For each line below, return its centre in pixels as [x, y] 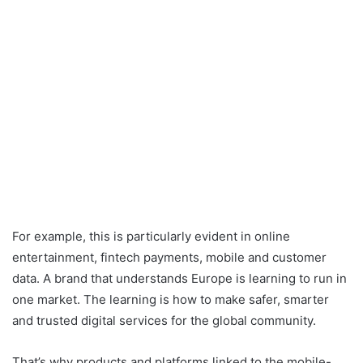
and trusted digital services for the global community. [164, 321]
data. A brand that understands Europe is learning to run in [179, 279]
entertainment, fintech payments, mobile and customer [169, 258]
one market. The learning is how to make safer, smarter [171, 300]
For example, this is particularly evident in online [151, 237]
